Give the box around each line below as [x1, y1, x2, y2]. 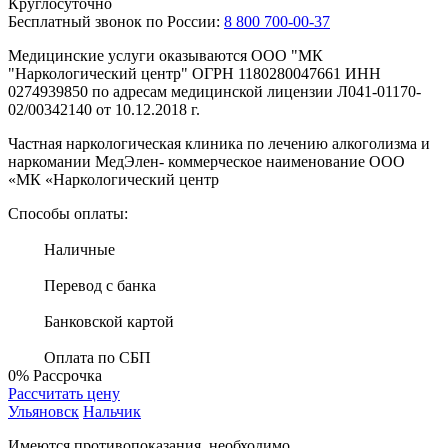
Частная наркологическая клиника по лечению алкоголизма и [8, 134, 430, 152]
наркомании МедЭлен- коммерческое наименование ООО [8, 152, 405, 170]
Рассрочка [33, 366, 102, 384]
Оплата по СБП [44, 348, 151, 366]
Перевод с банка [44, 276, 156, 294]
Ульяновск [8, 402, 79, 420]
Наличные [44, 240, 115, 258]
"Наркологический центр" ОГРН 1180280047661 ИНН [8, 64, 381, 82]
